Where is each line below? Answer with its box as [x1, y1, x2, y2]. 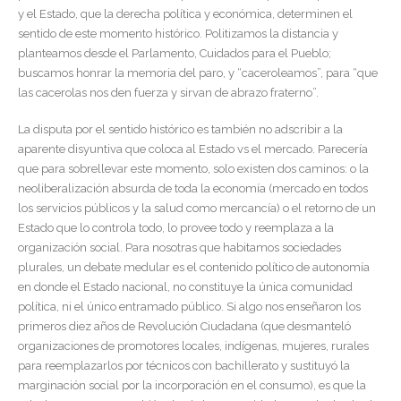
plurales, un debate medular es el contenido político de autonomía [18, 260, 370, 274]
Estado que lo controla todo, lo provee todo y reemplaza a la [18, 220, 334, 235]
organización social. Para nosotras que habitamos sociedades [18, 240, 341, 254]
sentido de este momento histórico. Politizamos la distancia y [18, 27, 338, 41]
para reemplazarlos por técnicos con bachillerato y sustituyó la [18, 358, 350, 372]
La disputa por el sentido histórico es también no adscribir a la [18, 122, 343, 136]
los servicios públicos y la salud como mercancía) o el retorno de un [18, 200, 376, 215]
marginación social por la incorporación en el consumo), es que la [18, 378, 366, 392]
